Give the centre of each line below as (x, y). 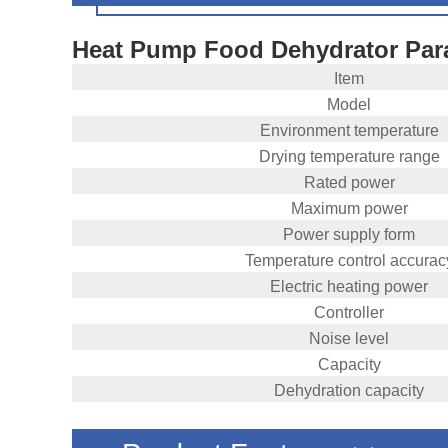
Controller (349, 313)
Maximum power (349, 209)
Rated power (349, 183)
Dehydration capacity (349, 391)
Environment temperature (349, 131)
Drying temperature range (349, 157)
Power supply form (349, 235)
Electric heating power (349, 287)
